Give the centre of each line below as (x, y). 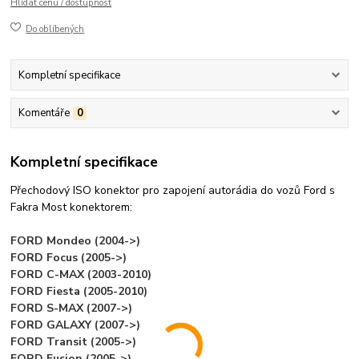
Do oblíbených (55, 29)
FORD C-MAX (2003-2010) (81, 274)
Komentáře (44, 113)
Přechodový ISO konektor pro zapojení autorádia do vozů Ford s (173, 190)
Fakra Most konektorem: (72, 207)
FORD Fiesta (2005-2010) (79, 291)
